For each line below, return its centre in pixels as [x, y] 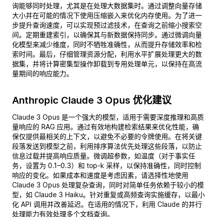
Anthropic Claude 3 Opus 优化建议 [92, 100]
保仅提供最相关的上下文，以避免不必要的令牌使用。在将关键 [107, 136]
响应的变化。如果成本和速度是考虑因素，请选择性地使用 [100, 175]
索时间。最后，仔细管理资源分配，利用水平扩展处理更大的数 [107, 54]
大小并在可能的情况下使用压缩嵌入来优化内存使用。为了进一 [107, 15]
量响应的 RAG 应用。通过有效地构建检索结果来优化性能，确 [106, 127]
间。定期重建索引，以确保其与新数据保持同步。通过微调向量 [107, 35]
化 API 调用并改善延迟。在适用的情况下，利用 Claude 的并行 [107, 204]
